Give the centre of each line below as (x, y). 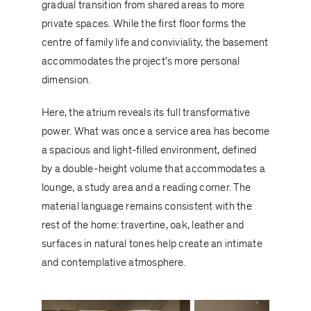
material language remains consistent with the (146, 206)
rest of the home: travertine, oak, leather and (143, 225)
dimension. (66, 80)
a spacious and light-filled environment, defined (149, 150)
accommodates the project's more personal (141, 61)
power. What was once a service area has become (155, 131)
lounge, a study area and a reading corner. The (146, 187)
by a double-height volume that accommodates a (153, 169)
